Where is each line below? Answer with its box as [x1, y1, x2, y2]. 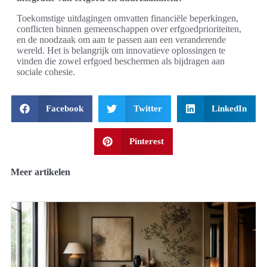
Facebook [46, 103, 84, 113]
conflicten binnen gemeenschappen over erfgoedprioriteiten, [17, 23, 241, 34]
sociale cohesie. [17, 66, 75, 77]
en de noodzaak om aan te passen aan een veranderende [17, 34, 226, 45]
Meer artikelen [11, 166, 70, 177]
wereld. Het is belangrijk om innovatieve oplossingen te [17, 45, 225, 55]
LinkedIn [212, 103, 247, 113]
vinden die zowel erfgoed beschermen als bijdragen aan [17, 55, 225, 66]
